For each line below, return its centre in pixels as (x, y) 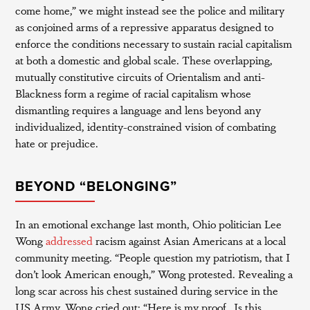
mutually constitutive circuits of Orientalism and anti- (140, 76)
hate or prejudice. (57, 143)
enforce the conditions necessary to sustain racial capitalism (154, 43)
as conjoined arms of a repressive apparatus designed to (145, 26)
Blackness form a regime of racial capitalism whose (134, 93)
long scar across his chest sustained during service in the (147, 290)
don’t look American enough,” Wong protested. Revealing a (154, 273)
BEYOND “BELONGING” (97, 186)
